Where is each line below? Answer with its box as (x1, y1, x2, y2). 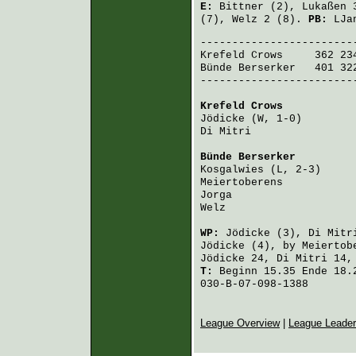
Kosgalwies (200, 164, 264, 176)
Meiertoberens (200, 176, 283, 188)
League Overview (200, 317, 280, 330)
